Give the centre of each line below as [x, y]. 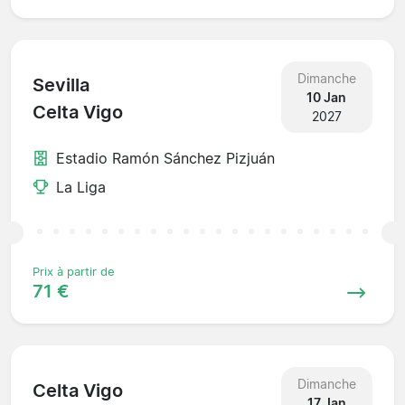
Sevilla [61, 85]
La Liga [81, 187]
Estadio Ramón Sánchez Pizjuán [165, 158]
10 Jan [327, 97]
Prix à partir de [74, 271]
